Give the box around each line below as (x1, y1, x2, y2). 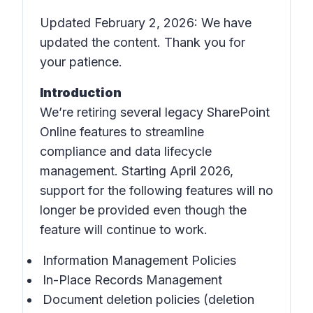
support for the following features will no (40, 183, 273, 198)
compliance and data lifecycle (40, 144, 212, 159)
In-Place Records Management (43, 272, 222, 287)
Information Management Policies (43, 253, 236, 268)
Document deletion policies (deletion (43, 292, 254, 307)
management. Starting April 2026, (40, 163, 233, 178)
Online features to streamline (40, 124, 204, 139)
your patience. (40, 54, 126, 69)
